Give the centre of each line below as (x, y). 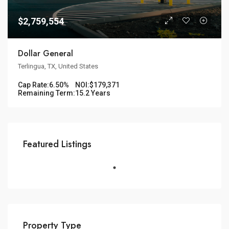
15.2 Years (93, 93)
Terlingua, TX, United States (58, 66)
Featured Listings (57, 144)
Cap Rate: (33, 85)
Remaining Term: (47, 93)
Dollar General (45, 53)
